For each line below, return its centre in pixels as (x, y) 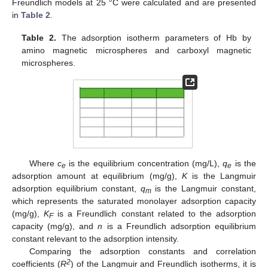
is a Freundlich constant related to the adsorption (155, 213)
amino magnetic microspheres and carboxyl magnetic (136, 50)
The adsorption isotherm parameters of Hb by (154, 37)
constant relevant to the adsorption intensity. (95, 238)
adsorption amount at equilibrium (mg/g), (97, 176)
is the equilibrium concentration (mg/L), (144, 163)
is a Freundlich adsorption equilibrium (179, 226)
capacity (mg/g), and (55, 226)
